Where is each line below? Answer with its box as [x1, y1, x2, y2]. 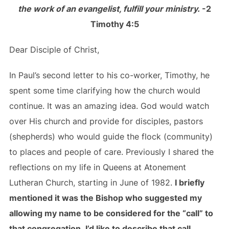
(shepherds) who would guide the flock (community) [9, 131, 213, 142]
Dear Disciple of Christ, [9, 44, 99, 55]
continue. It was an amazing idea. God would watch [9, 101, 209, 111]
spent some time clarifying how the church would [9, 85, 200, 96]
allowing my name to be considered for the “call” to [9, 208, 213, 218]
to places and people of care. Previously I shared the [9, 147, 214, 157]
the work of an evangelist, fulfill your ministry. [18, 4, 200, 14]
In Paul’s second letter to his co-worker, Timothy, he [9, 70, 210, 80]
